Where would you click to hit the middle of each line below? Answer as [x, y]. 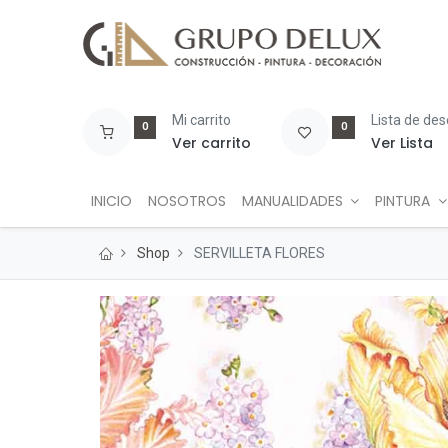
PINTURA [403, 201]
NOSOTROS [186, 201]
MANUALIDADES [292, 201]
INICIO [111, 201]
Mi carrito [202, 120]
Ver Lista [402, 143]
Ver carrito [212, 143]
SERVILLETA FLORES [259, 253]
